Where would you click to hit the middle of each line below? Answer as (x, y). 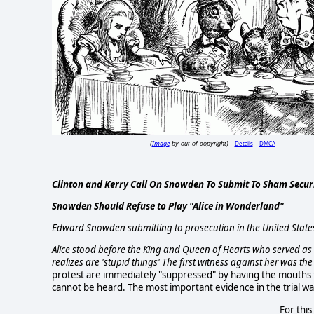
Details (244, 144)
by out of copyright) (199, 144)
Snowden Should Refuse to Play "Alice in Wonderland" (168, 206)
